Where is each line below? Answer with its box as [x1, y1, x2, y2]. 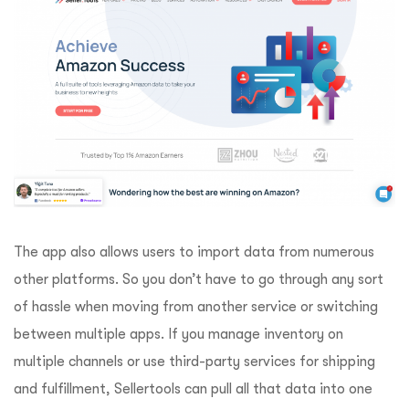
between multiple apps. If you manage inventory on [14, 326, 343, 343]
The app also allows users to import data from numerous [14, 244, 374, 261]
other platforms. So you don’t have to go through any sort [14, 271, 383, 288]
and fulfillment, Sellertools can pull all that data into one [14, 381, 372, 398]
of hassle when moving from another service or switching [14, 299, 378, 316]
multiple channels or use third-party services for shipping [14, 353, 375, 371]
